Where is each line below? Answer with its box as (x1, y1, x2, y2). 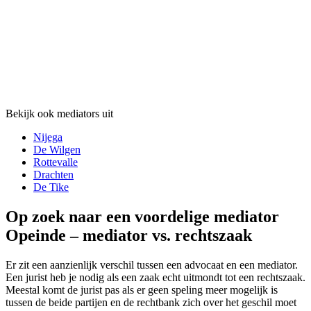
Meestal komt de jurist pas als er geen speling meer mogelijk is (6, 284, 278, 296)
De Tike (33, 181, 69, 194)
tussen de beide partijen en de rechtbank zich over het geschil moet (6, 296, 296, 309)
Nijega (33, 131, 62, 144)
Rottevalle (33, 156, 78, 169)
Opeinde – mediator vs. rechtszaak (6, 226, 252, 245)
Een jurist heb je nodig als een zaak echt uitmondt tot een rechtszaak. (6, 271, 305, 284)
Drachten (33, 169, 74, 181)
